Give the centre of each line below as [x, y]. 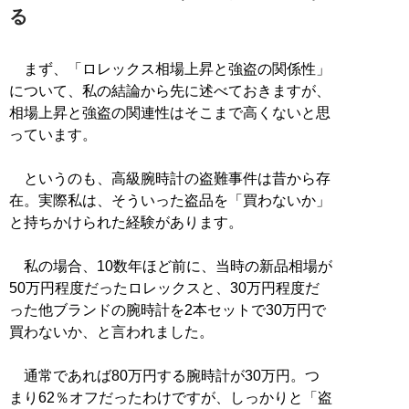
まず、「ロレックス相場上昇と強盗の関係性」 [170, 68]
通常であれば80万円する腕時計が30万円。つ [164, 375]
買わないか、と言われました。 [111, 331]
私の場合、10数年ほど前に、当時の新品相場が [171, 266]
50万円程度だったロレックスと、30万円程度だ [164, 288]
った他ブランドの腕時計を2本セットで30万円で [168, 309]
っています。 [53, 134]
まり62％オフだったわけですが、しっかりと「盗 [171, 397]
